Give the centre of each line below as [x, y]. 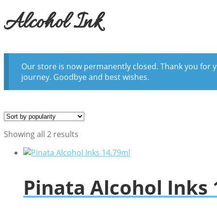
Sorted [90, 134]
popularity [97, 155]
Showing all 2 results [41, 134]
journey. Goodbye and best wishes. [85, 77]
